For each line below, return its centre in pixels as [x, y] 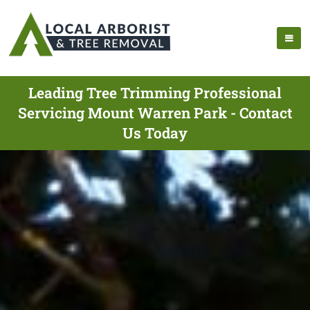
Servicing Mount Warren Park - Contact [155, 113]
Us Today [155, 133]
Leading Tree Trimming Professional [155, 93]
